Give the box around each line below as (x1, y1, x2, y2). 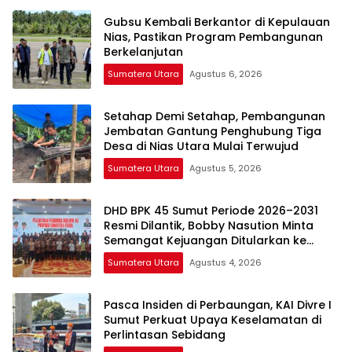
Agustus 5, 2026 (189, 161, 262, 174)
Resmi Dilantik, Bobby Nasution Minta (104, 217, 313, 233)
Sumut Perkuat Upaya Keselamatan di (104, 311, 321, 328)
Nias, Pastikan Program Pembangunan (104, 28, 323, 45)
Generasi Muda (104, 247, 191, 263)
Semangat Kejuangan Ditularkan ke (104, 232, 306, 248)
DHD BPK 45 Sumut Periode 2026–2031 (104, 202, 318, 218)
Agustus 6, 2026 (189, 67, 262, 80)
